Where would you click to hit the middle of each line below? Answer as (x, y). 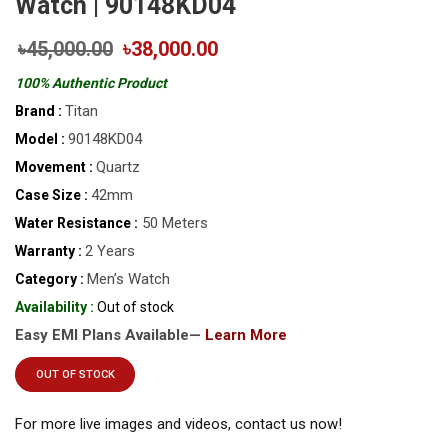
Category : (49, 279)
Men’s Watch (128, 279)
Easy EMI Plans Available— (110, 335)
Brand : (38, 111)
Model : (40, 139)
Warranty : (48, 251)
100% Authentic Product (91, 83)
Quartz (118, 167)
